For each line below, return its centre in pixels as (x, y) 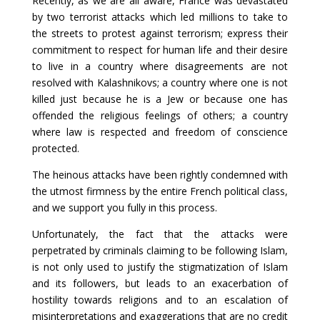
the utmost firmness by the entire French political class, (160, 191)
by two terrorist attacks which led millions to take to (160, 17)
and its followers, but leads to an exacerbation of (160, 283)
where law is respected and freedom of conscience (160, 132)
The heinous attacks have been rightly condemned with (160, 175)
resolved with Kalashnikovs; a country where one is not (160, 82)
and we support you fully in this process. (124, 207)
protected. (55, 148)
